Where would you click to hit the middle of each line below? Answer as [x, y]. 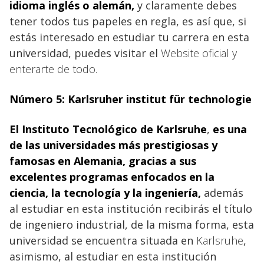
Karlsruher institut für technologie [160, 99]
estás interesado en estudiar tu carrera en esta [129, 37]
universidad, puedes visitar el [85, 53]
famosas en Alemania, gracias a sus [103, 161]
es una [228, 129]
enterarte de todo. [53, 69]
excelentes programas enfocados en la [112, 177]
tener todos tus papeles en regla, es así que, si [128, 22]
